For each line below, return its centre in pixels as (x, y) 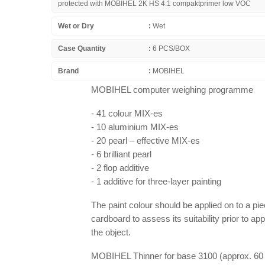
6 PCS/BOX (171, 49)
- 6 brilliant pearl (121, 154)
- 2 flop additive (120, 168)
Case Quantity (82, 49)
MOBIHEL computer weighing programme (172, 90)
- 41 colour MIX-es (127, 113)
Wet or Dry (76, 26)
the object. (112, 232)
